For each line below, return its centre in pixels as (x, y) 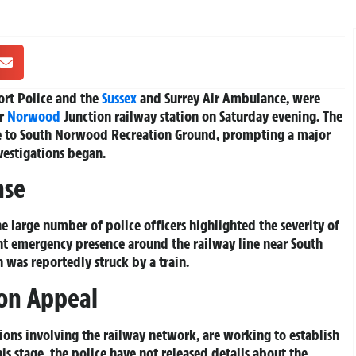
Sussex (119, 97)
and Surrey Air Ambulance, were (228, 97)
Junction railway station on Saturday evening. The (201, 116)
